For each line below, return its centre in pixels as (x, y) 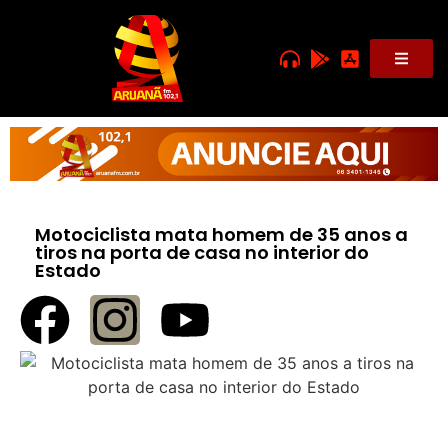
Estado (68, 270)
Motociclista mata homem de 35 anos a (221, 234)
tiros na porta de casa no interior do (202, 252)
